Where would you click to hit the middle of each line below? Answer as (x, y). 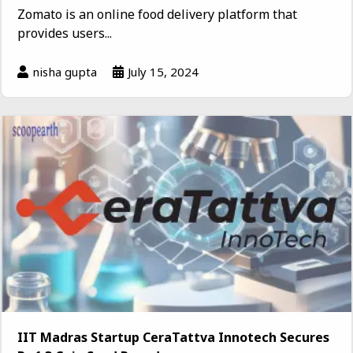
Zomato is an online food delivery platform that (157, 15)
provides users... (65, 33)
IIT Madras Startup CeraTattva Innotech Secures (173, 337)
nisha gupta (65, 72)
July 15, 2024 (163, 72)
